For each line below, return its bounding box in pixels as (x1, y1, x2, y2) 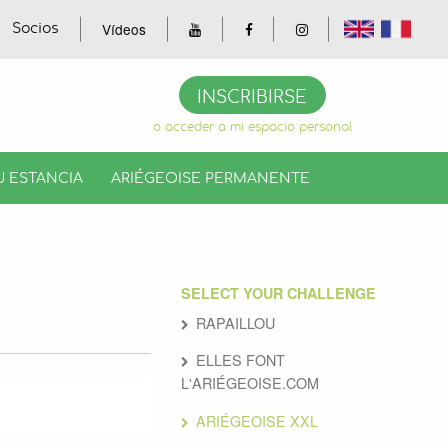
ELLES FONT (196, 349, 286, 371)
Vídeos (102, 18, 147, 39)
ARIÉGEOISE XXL (196, 409, 319, 431)
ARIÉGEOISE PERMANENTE (111, 170, 311, 186)
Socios (12, 21, 60, 36)
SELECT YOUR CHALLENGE (181, 282, 376, 303)
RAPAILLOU (196, 311, 276, 333)
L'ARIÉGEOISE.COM (181, 372, 319, 394)
